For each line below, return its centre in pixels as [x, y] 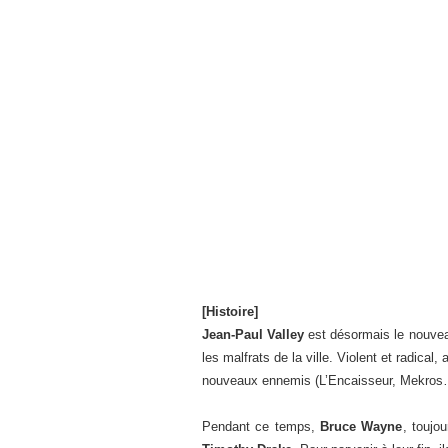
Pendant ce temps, [261, 426]
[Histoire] [230, 311]
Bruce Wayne [361, 426]
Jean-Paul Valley [253, 334]
